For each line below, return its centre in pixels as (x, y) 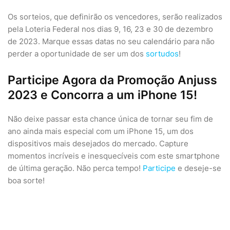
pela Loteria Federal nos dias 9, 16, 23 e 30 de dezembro (110, 29)
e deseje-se (198, 168)
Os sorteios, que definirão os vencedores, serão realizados (115, 17)
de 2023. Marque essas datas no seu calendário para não (111, 41)
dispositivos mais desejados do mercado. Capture (98, 143)
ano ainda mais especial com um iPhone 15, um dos (101, 131)
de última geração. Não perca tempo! (75, 168)
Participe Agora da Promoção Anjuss (112, 80)
